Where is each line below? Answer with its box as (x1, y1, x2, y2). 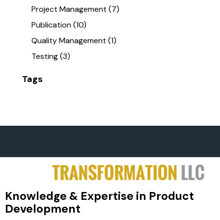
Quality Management (31, 35, 107, 46)
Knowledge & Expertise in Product (5, 189, 194, 204)
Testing (31, 51, 58, 61)
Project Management (31, 3, 107, 14)
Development (5, 201, 81, 217)
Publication (31, 19, 72, 30)
